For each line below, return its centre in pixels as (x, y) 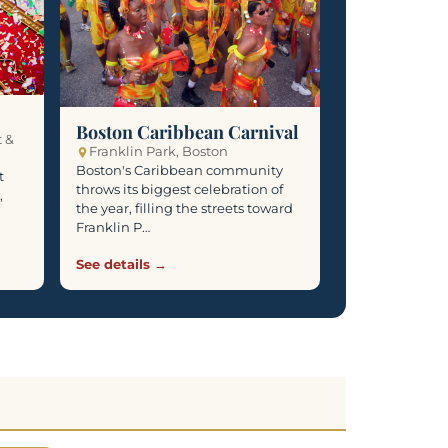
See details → (121, 263)
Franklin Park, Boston (158, 151)
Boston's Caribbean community (179, 170)
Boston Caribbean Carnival (187, 132)
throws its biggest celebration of (179, 189)
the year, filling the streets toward (184, 208)
